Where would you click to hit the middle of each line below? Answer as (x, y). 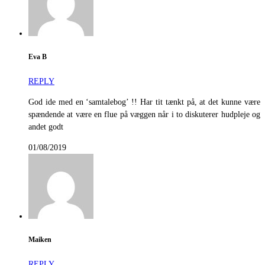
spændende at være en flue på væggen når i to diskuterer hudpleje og (144, 114)
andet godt (46, 127)
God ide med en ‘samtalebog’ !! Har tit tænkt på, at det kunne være (144, 102)
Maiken (40, 240)
